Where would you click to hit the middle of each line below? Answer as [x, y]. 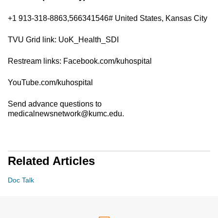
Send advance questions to [55, 104]
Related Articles [51, 161]
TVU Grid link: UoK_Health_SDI [63, 40]
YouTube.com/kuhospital [50, 82]
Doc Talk [21, 180]
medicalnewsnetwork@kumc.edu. [66, 114]
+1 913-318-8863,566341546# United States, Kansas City [108, 18]
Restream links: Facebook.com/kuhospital [80, 61]
